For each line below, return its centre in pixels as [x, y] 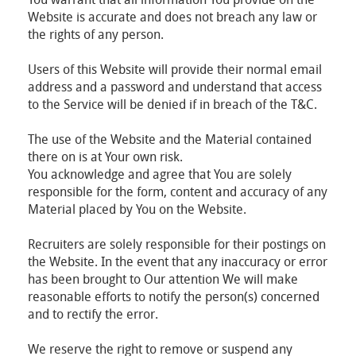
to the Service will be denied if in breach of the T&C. [172, 104]
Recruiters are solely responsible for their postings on [177, 244]
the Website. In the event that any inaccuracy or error [178, 261]
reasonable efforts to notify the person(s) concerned [174, 296]
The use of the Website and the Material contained [170, 139]
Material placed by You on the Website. [137, 209]
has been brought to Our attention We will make [163, 279]
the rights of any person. [96, 34]
